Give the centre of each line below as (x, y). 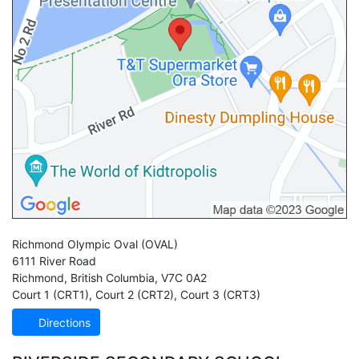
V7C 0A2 (184, 278)
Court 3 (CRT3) (219, 295)
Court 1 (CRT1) (50, 295)
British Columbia (113, 278)
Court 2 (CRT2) (133, 295)
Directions (63, 322)
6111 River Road (54, 261)
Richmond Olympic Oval (75, 244)
